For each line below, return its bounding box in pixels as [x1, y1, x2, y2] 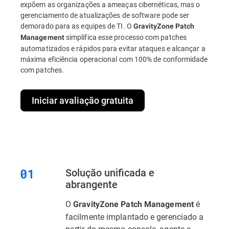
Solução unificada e [65, 165, 154, 179]
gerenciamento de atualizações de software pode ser [20, 10, 190, 20]
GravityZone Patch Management [73, 199, 194, 209]
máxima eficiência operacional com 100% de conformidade [20, 54, 208, 64]
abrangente [65, 177, 118, 191]
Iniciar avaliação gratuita [32, 94, 133, 106]
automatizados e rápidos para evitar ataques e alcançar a [20, 43, 205, 53]
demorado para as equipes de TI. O [20, 20, 133, 31]
